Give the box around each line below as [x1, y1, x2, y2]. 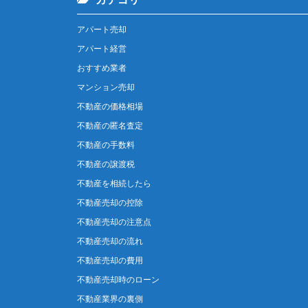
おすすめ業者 [77, 63, 126, 73]
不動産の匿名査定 [77, 120, 143, 131]
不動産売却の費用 [77, 255, 143, 265]
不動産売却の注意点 [77, 217, 151, 227]
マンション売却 [77, 82, 135, 92]
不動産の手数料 [77, 140, 135, 150]
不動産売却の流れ [77, 236, 143, 246]
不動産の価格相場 [77, 101, 143, 111]
